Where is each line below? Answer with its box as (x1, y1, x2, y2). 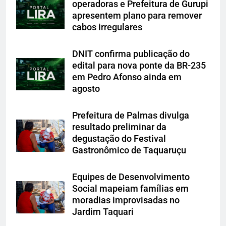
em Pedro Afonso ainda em (72, 72, 182, 83)
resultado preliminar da (72, 122, 166, 133)
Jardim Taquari (72, 207, 134, 217)
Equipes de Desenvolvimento (72, 172, 190, 183)
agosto (72, 84, 100, 94)
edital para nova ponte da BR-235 (72, 61, 206, 71)
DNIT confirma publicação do (72, 49, 190, 60)
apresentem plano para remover (72, 11, 202, 21)
